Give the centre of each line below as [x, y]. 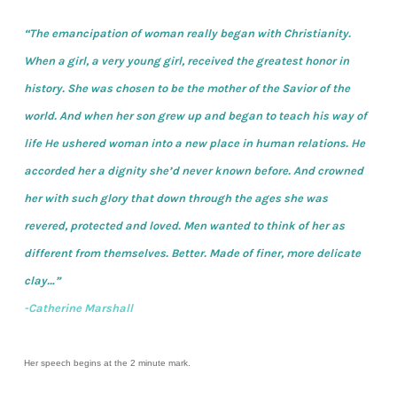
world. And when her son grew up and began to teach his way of [195, 116]
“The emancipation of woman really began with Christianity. [187, 33]
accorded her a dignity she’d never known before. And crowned [193, 171]
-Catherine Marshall [78, 308]
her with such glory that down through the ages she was [175, 198]
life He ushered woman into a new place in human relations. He [194, 143]
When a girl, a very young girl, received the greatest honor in [186, 61]
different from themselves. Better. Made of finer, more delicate [192, 253]
